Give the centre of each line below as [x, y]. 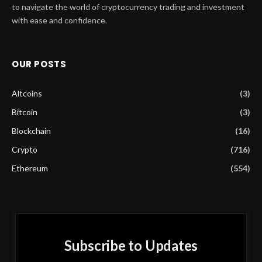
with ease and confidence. [59, 20]
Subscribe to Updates [131, 245]
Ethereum [30, 168]
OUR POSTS [39, 64]
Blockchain [31, 130]
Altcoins [27, 93]
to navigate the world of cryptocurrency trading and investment [128, 6]
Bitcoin [25, 112]
